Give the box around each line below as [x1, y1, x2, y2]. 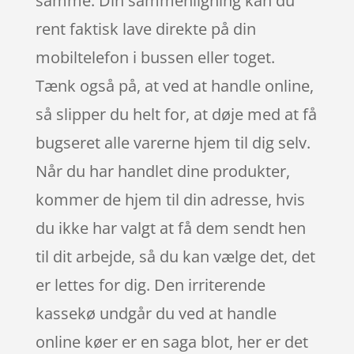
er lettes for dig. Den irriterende [35, 273, 265, 296]
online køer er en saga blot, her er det [35, 330, 308, 352]
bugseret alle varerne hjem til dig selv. [35, 131, 311, 153]
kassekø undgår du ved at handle [35, 302, 277, 324]
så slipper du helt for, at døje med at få [35, 103, 317, 125]
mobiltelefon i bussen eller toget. [35, 46, 275, 68]
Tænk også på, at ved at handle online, [35, 74, 314, 96]
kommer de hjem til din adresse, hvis [35, 188, 305, 210]
